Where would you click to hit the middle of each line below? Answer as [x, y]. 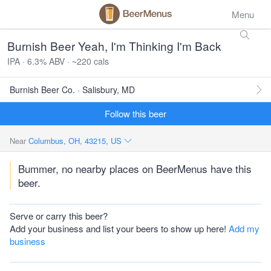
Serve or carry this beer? [59, 216]
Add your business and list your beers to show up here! [119, 228]
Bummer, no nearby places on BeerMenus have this [135, 168]
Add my [244, 228]
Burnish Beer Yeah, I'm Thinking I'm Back [114, 46]
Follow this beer [135, 113]
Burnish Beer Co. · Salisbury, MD [72, 90]
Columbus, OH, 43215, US [76, 141]
